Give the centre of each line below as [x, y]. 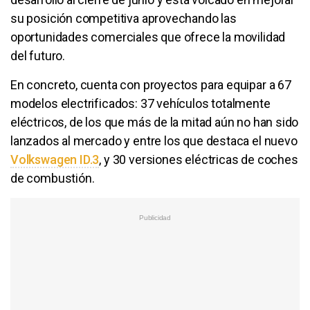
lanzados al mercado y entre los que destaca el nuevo [154, 140]
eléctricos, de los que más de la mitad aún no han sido [155, 122]
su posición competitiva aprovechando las [124, 18]
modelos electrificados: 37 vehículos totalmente [140, 103]
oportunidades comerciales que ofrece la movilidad [148, 37]
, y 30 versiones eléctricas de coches [199, 159]
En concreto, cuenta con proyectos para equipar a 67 [151, 84]
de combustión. [53, 178]
